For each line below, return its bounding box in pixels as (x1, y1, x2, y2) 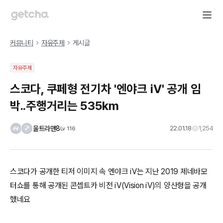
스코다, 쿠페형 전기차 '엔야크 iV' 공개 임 (10, 82, 201, 96)
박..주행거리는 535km (10, 99, 119, 113)
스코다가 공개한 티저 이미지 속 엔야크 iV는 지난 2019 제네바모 (10, 167, 208, 176)
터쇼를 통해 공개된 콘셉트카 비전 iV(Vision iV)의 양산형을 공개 (10, 181, 207, 190)
